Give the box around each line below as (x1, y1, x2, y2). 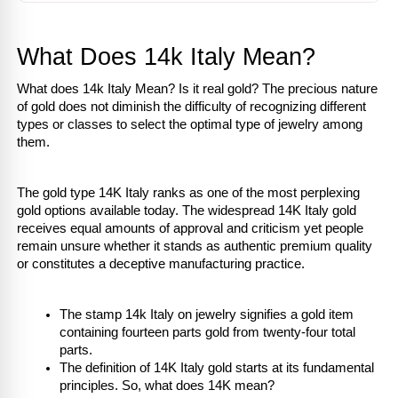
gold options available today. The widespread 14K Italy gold (17, 203, 356, 218)
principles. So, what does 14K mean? (60, 378, 275, 393)
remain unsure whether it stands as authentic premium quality (17, 238, 372, 253)
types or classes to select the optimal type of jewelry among (17, 116, 362, 131)
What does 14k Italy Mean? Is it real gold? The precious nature (17, 81, 378, 96)
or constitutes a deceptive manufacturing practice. (17, 256, 305, 271)
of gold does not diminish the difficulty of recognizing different (17, 99, 366, 114)
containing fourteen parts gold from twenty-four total (60, 324, 355, 339)
